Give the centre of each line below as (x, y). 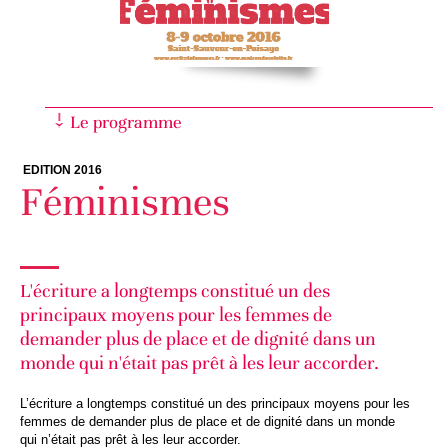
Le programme (126, 123)
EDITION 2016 (62, 170)
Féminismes (125, 203)
